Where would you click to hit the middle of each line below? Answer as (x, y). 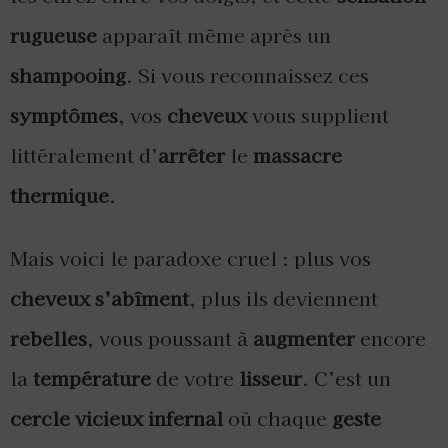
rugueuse (53, 35)
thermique (59, 195)
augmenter (304, 338)
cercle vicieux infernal (116, 418)
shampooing (68, 75)
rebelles (48, 338)
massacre (297, 155)
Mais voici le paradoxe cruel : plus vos (190, 258)
